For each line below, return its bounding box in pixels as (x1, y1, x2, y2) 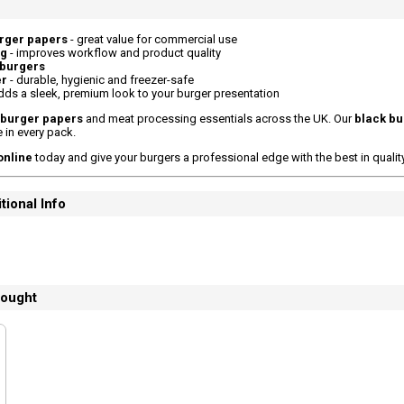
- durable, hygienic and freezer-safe (7, 73, 194, 87)
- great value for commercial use (68, 32, 237, 46)
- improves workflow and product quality (7, 46, 221, 60)
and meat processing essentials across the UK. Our (83, 112, 354, 125)
